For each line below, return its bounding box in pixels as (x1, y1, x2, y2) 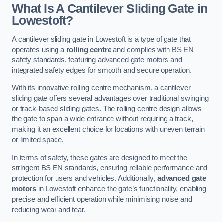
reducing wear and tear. (12, 205, 86, 214)
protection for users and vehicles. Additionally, (12, 174, 157, 182)
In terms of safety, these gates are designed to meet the (12, 153, 187, 162)
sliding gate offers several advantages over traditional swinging (12, 94, 209, 103)
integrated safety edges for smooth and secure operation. (12, 66, 192, 74)
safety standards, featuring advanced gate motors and (12, 55, 182, 64)
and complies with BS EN (111, 45, 194, 54)
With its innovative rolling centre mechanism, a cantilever (12, 84, 191, 92)
